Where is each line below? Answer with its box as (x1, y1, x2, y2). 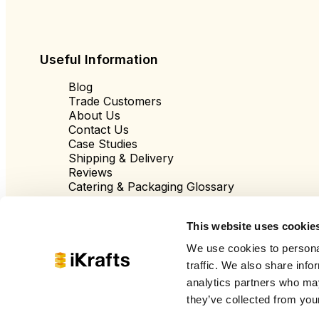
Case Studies (68, 137, 137, 151)
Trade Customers (68, 94, 162, 108)
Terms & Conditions (68, 208, 173, 222)
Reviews (68, 165, 113, 179)
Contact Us (68, 122, 129, 137)
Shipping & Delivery (68, 151, 174, 165)
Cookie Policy (68, 194, 142, 208)
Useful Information (40, 52, 158, 67)
